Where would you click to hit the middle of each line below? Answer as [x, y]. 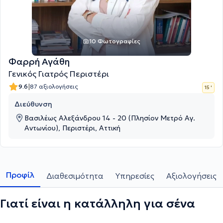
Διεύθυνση [33, 104]
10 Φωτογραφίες [114, 41]
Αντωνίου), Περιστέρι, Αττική [72, 128]
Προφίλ [20, 175]
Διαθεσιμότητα [75, 176]
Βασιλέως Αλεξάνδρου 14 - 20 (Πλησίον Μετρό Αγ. [110, 118]
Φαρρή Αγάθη [39, 61]
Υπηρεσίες [135, 176]
